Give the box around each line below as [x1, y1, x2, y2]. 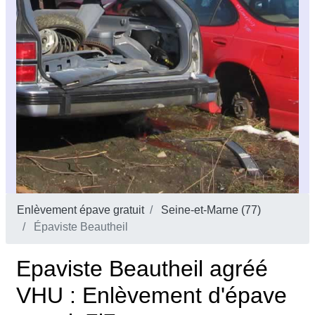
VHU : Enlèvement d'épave [16, 283, 287, 309]
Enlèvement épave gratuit [17, 204, 144, 217]
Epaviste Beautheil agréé [16, 256, 268, 282]
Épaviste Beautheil [31, 221, 128, 233]
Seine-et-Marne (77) [161, 204, 261, 217]
